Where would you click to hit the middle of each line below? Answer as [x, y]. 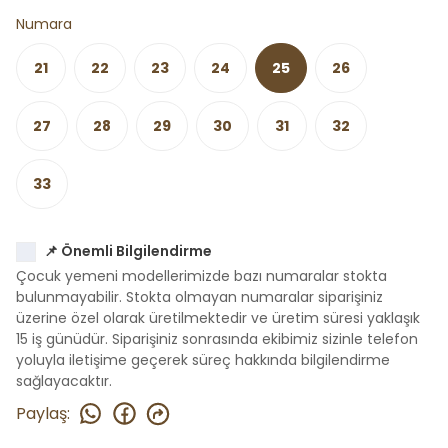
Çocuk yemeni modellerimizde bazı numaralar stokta [201, 276]
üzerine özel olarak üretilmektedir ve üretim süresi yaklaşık [218, 318]
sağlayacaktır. [64, 381]
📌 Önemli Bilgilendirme [128, 251]
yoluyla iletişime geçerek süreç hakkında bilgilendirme [203, 360]
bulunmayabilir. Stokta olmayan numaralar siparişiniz [199, 297]
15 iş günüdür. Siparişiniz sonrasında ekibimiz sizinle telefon [217, 339]
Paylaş [41, 413]
